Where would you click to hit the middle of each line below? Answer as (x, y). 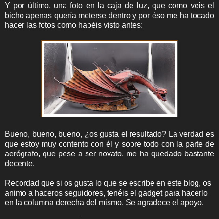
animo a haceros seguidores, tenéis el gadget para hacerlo (106, 193)
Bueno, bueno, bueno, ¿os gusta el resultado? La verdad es (109, 134)
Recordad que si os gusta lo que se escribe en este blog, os (108, 183)
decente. (20, 163)
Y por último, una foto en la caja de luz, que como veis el (109, 5)
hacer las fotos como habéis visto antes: (74, 25)
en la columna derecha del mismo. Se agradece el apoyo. (104, 202)
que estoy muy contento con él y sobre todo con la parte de (109, 144)
